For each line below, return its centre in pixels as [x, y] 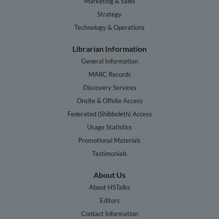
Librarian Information [109, 49]
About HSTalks [109, 187]
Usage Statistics [109, 127]
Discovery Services [109, 87]
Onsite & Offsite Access [109, 100]
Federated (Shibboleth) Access [109, 114]
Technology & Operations [109, 28]
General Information [109, 61]
